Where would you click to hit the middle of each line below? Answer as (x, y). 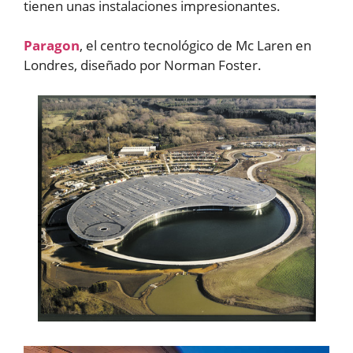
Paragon (52, 45)
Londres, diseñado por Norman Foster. (143, 65)
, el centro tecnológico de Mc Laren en (195, 45)
